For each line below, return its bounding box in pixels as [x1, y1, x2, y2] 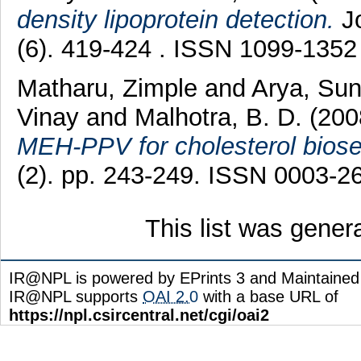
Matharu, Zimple [16, 73, 205, 102]
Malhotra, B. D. [134, 102, 309, 131]
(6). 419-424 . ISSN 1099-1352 [16, 34, 357, 63]
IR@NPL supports [9, 287, 143, 305]
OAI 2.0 [143, 287, 198, 305]
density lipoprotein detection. [16, 5, 334, 34]
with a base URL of [198, 287, 338, 305]
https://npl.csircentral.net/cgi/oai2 [9, 305, 269, 324]
